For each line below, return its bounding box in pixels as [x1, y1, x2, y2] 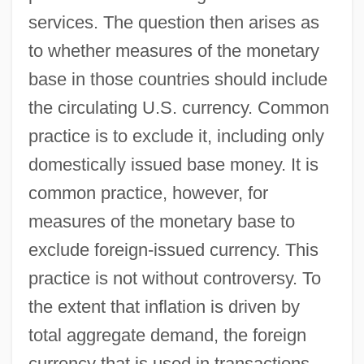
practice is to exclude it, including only [28, 125, 324, 146]
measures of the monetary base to [28, 210, 295, 232]
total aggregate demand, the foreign [28, 324, 306, 345]
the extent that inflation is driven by [28, 296, 300, 317]
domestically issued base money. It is [28, 154, 318, 175]
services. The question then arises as [28, 11, 319, 32]
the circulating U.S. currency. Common [28, 97, 329, 118]
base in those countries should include [28, 68, 327, 89]
